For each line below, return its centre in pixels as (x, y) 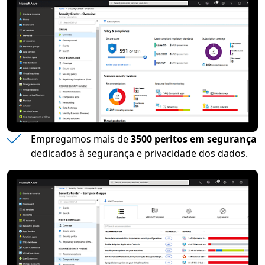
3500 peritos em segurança (194, 139)
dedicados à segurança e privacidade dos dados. (139, 153)
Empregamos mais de (81, 139)
